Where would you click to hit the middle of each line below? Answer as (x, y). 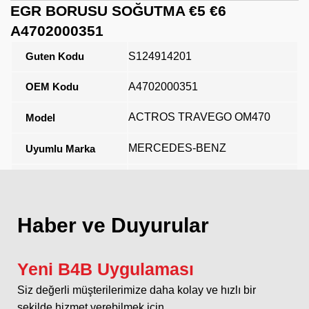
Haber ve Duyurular (113, 225)
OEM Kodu (52, 86)
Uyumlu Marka (60, 148)
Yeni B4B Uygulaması (106, 269)
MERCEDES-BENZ (177, 148)
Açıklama (48, 179)
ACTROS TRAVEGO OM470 (199, 117)
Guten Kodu (55, 56)
